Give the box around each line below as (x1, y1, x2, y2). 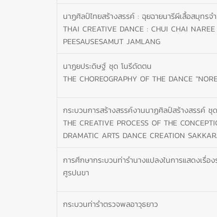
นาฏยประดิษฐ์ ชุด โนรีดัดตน (63, 60, 152, 72)
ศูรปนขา (63, 166, 89, 178)
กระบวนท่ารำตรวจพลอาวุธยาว (63, 198, 158, 210)
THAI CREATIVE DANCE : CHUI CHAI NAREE (63, 22, 215, 34)
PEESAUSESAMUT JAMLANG (63, 35, 160, 47)
